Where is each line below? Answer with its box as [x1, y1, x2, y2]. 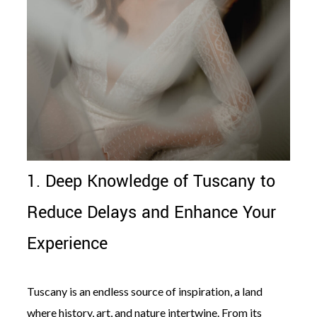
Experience [26, 232, 108, 256]
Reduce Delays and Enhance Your [26, 201, 276, 225]
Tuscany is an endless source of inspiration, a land [26, 284, 263, 299]
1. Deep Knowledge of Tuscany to [26, 170, 275, 194]
